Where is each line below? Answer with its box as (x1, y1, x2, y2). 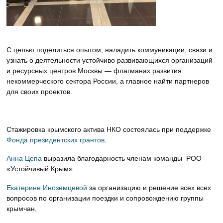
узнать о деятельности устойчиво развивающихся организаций (6, 56, 213, 65)
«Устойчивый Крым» (6, 165, 73, 173)
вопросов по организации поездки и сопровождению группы (6, 194, 204, 203)
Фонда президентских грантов (6, 135, 105, 144)
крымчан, (6, 205, 37, 213)
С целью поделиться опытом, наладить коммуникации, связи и (6, 46, 213, 54)
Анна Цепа (6, 154, 44, 163)
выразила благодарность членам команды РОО (44, 154, 204, 163)
